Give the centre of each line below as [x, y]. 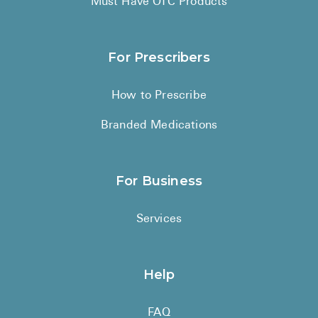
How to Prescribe [159, 96]
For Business [159, 181]
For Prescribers [159, 58]
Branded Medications [159, 126]
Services [159, 220]
